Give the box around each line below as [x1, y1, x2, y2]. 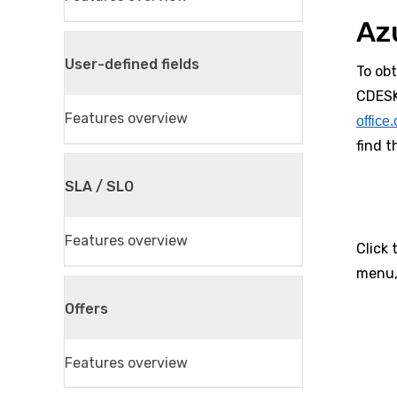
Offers [65, 300, 108, 317]
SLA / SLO [65, 177, 134, 195]
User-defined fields [65, 56, 199, 74]
